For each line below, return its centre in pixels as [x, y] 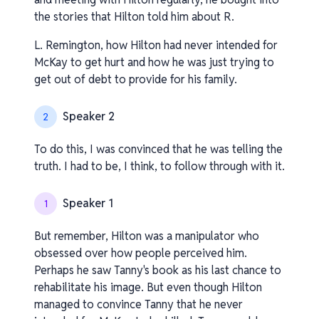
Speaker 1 [88, 203]
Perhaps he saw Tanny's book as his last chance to [158, 270]
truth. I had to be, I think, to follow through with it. [159, 166]
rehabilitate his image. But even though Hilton [148, 287]
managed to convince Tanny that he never [138, 304]
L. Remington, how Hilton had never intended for [156, 45]
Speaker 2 [89, 116]
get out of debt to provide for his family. [136, 79]
